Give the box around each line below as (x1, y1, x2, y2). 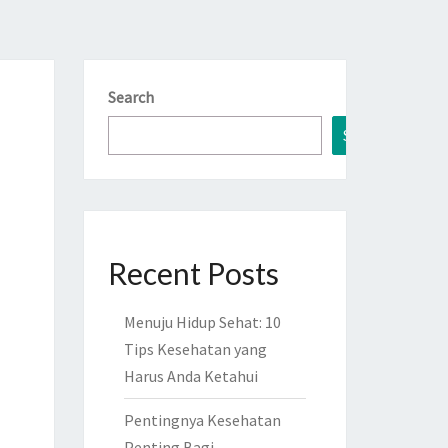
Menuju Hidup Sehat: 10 (123, 312, 281, 332)
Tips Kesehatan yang (123, 339, 267, 359)
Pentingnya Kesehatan (123, 410, 281, 430)
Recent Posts (107, 255, 279, 291)
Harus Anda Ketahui (123, 366, 258, 386)
